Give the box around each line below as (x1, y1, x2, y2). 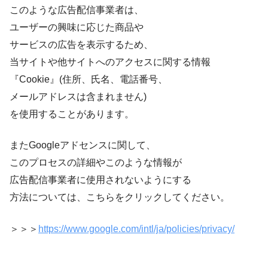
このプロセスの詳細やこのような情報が (10, 157, 182, 168)
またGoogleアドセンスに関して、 (10, 140, 156, 151)
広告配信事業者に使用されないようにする (10, 175, 191, 185)
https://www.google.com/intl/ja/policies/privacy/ (38, 223, 234, 234)
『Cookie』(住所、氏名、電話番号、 (10, 74, 167, 85)
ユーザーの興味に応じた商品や (10, 22, 144, 33)
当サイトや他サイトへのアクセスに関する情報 (10, 57, 211, 68)
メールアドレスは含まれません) (10, 92, 147, 102)
